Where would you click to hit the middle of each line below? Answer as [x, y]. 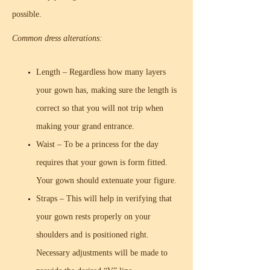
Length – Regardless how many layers [101, 72]
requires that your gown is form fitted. [102, 162]
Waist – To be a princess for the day [97, 144]
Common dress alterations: [57, 38]
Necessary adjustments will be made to [102, 253]
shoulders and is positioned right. [93, 235]
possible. [27, 14]
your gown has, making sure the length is [106, 90]
